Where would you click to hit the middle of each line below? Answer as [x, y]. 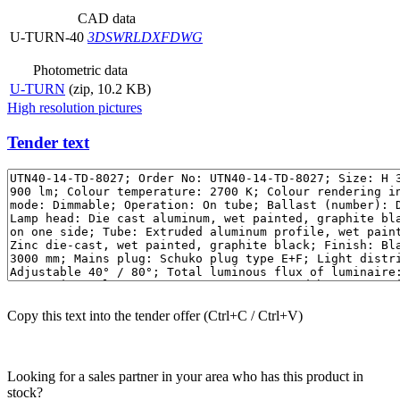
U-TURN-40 [47, 37]
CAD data [106, 18]
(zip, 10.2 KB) [110, 88]
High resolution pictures [75, 107]
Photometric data [80, 70]
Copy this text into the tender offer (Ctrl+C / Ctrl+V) [155, 316]
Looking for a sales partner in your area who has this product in [185, 377]
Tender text [48, 142]
